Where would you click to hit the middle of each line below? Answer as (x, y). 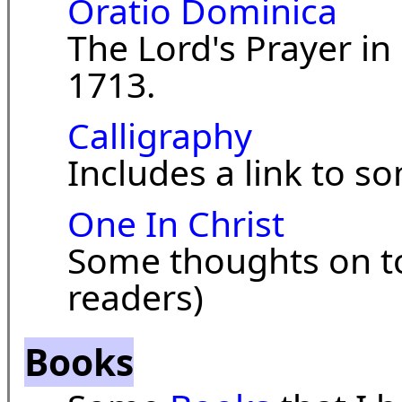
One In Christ (176, 223)
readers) (135, 297)
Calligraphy (160, 135)
